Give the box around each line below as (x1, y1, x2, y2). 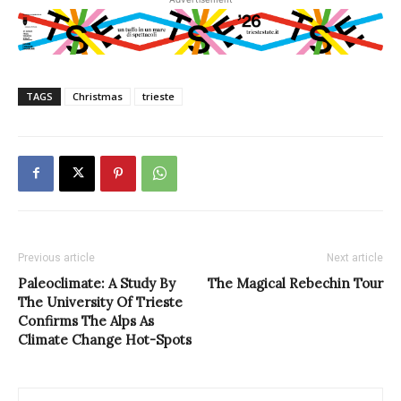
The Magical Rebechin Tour (208, 274, 383, 292)
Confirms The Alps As (18, 311, 154, 329)
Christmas (73, 89, 123, 103)
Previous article (18, 251, 95, 264)
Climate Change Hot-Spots (18, 330, 192, 348)
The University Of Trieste (18, 293, 183, 311)
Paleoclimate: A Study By (18, 274, 175, 292)
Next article (327, 251, 383, 264)
